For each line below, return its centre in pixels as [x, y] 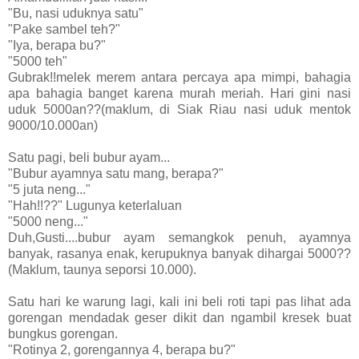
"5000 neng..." [48, 221]
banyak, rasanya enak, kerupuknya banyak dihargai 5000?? [179, 253]
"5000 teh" [38, 61]
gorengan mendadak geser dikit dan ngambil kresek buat [179, 317]
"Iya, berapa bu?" [57, 45]
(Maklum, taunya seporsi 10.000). [102, 269]
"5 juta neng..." [49, 189]
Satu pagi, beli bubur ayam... [89, 157]
